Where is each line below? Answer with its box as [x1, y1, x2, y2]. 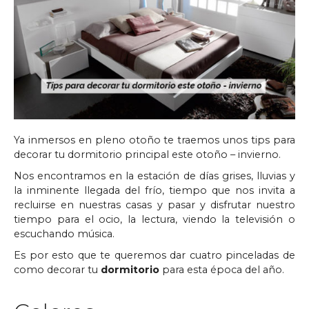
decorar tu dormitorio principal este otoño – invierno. [14, 148, 281, 161]
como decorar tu [14, 263, 101, 276]
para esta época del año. [159, 263, 284, 276]
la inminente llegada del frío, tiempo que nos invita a [14, 183, 295, 197]
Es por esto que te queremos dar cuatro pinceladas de [14, 248, 295, 261]
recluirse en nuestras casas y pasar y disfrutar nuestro [14, 198, 295, 211]
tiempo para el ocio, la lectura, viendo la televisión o [14, 212, 295, 226]
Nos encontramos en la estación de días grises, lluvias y [14, 169, 295, 182]
